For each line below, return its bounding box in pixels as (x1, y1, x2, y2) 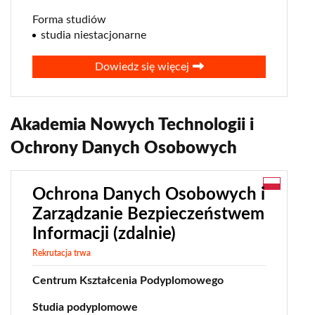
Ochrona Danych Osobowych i (32, 186, 265, 204)
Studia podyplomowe (32, 302, 138, 314)
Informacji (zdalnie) (32, 226, 176, 243)
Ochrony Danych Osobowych (11, 140, 237, 157)
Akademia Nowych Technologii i (11, 117, 254, 134)
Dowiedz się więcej (94, 61, 189, 73)
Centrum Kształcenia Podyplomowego (32, 275, 224, 287)
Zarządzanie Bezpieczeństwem (32, 206, 264, 224)
